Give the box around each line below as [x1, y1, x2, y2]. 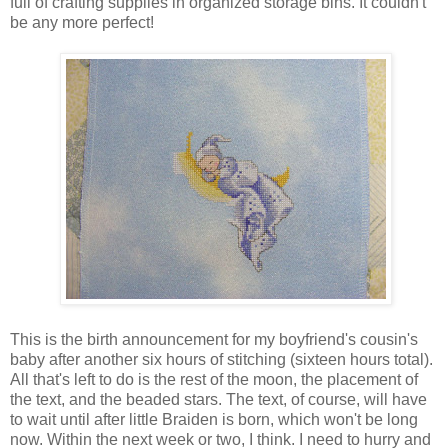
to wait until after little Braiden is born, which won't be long [10, 410, 418, 428]
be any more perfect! [10, 13, 154, 31]
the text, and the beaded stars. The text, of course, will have [10, 390, 427, 408]
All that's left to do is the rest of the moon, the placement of [10, 370, 418, 388]
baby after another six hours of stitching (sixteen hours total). [10, 350, 433, 368]
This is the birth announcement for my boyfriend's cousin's [10, 330, 418, 348]
